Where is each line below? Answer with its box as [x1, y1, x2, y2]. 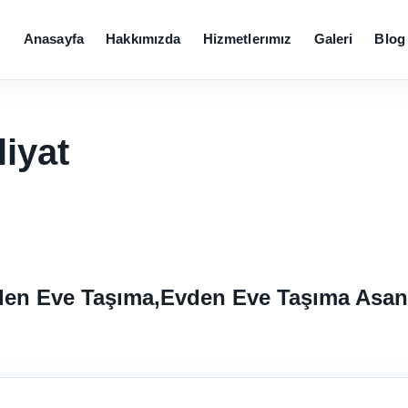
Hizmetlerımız [202, 32, 292, 46]
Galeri [313, 32, 353, 46]
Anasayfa [23, 32, 85, 46]
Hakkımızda [106, 32, 181, 46]
